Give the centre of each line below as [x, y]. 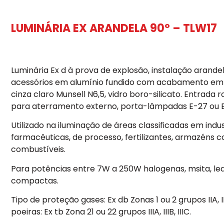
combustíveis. [38, 149]
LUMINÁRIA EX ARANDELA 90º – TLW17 [114, 28]
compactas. [35, 180]
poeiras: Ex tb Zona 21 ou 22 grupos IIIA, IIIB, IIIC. [101, 212]
